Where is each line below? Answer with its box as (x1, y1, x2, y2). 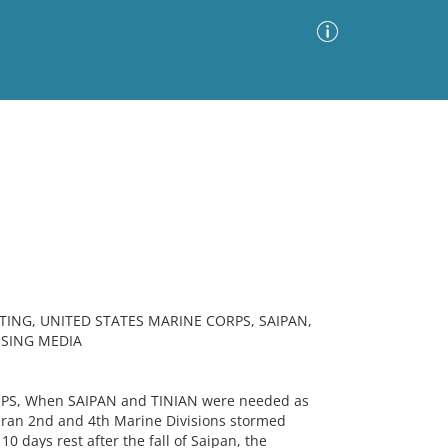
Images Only (15, 188, 98, 203)
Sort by (130, 183, 177, 203)
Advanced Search (216, 132, 333, 151)
